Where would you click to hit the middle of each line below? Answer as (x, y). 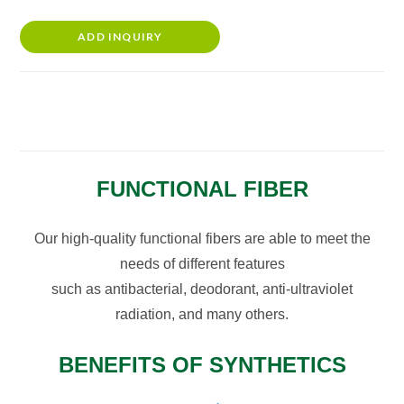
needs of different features (202, 263)
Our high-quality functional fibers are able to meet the (202, 238)
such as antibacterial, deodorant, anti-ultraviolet (202, 289)
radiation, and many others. (202, 314)
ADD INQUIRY (120, 36)
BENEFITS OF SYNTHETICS (202, 364)
